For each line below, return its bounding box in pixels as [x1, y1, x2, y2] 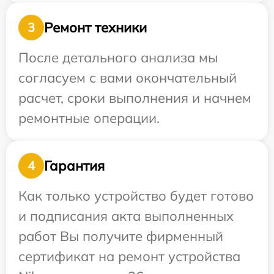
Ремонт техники [44, 18, 147, 36]
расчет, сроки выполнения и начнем [18, 89, 251, 106]
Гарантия [44, 157, 105, 174]
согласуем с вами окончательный [18, 69, 237, 86]
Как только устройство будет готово [18, 187, 254, 204]
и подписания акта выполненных [18, 207, 234, 224]
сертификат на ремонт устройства [18, 248, 240, 265]
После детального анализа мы [18, 49, 218, 66]
